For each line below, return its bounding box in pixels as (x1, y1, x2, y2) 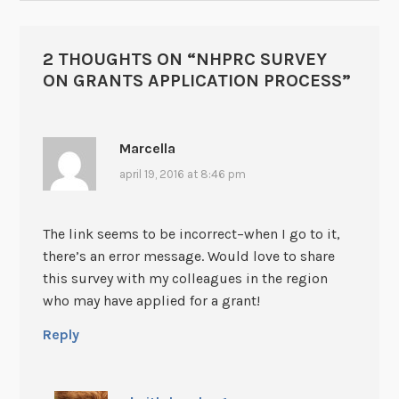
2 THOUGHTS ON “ (42, 48, 196, 69)
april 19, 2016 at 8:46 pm (118, 167, 246, 181)
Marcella (118, 139, 175, 157)
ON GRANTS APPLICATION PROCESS (42, 69, 342, 91)
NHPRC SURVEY (195, 48, 327, 69)
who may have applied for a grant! (42, 292, 260, 310)
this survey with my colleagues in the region (42, 270, 328, 288)
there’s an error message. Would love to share (42, 248, 335, 265)
